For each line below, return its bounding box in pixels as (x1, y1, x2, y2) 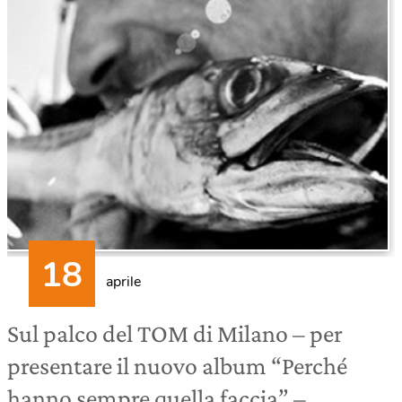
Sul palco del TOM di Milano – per (7, 319, 343, 347)
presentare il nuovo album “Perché (7, 352, 347, 380)
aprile (106, 272, 141, 292)
